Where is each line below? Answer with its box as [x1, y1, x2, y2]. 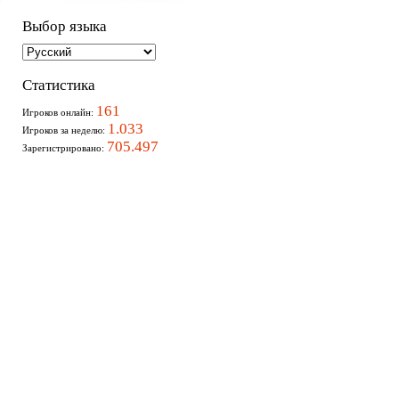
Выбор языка [22, 18, 107, 36]
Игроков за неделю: [22, 125, 108, 135]
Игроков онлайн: [22, 107, 96, 118]
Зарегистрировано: [22, 142, 107, 153]
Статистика [22, 76, 95, 94]
